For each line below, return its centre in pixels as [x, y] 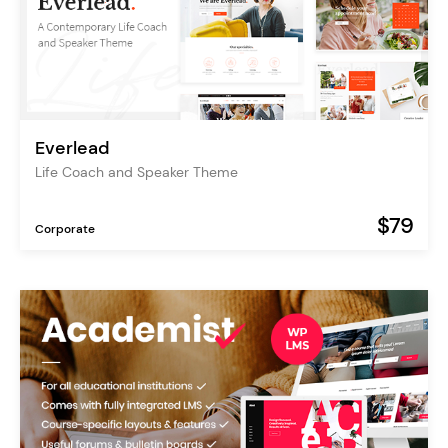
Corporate [65, 228]
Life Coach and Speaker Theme [136, 171]
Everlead [72, 147]
